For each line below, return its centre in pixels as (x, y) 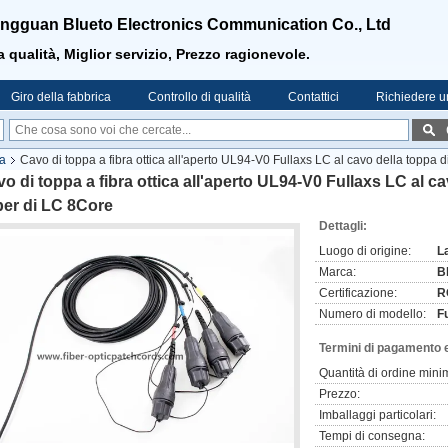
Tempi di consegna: (372, 436)
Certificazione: (358, 293)
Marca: (337, 272)
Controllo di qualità (199, 97)
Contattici (313, 97)
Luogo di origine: (365, 251)
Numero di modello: (372, 314)
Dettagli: (343, 226)
